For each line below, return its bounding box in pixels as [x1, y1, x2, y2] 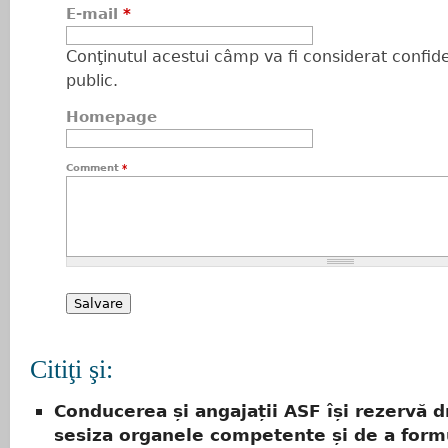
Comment [66, 162, 122, 173]
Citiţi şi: [30, 355, 113, 384]
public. [66, 71, 118, 90]
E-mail [66, 5, 123, 23]
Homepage [66, 108, 157, 126]
